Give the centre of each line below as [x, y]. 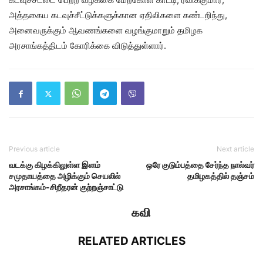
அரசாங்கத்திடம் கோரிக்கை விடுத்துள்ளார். [87, 46]
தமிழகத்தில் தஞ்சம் [221, 176]
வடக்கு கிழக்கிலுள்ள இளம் [55, 165]
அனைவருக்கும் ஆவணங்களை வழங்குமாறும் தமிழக [106, 31]
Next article [235, 149]
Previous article [34, 149]
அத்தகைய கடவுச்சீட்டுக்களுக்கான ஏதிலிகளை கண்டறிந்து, [118, 15]
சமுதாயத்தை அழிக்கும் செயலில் [65, 176]
